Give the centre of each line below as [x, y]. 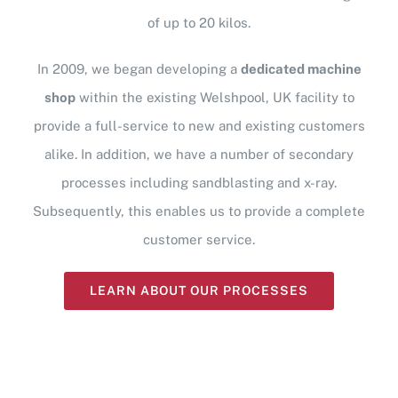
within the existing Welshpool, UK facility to [215, 98]
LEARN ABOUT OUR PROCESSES [199, 291]
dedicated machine [301, 69]
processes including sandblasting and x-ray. [199, 183]
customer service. [199, 240]
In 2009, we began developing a [139, 69]
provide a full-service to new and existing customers [199, 126]
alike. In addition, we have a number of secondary [199, 155]
